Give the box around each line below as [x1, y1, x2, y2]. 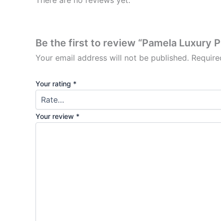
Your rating [36, 79, 73, 88]
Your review [36, 111, 76, 120]
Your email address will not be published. [36, 53, 189, 63]
